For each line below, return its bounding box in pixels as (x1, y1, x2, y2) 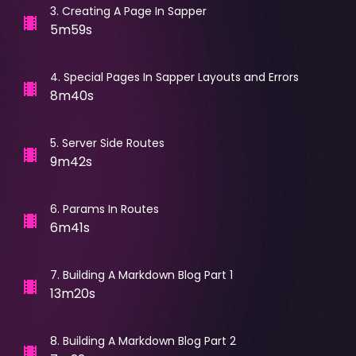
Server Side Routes (61, 134, 164, 151)
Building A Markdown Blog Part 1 (62, 266, 233, 283)
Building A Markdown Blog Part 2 (62, 332, 236, 349)
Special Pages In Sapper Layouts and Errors (63, 68, 299, 85)
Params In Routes (62, 200, 159, 217)
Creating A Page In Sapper (61, 2, 207, 19)
